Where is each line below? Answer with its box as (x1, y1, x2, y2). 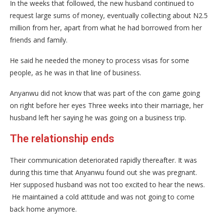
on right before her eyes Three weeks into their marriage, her (10, 100, 203, 110)
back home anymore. (10, 204, 77, 214)
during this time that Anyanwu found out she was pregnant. (10, 167, 197, 177)
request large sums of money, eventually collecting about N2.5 (10, 10, 208, 20)
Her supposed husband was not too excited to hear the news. (10, 179, 205, 189)
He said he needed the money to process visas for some (10, 55, 189, 65)
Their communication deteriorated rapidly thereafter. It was (10, 155, 197, 165)
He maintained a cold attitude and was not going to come (10, 192, 195, 201)
